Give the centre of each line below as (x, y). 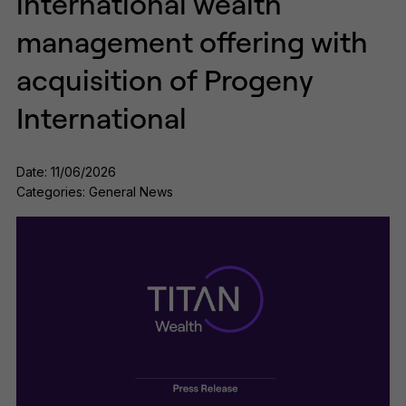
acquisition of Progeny (165, 79)
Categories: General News (95, 192)
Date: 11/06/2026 (66, 172)
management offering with (192, 41)
